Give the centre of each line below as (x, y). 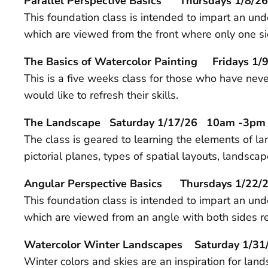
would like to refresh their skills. (101, 95)
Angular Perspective (75, 183)
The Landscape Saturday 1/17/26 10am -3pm (145, 122)
